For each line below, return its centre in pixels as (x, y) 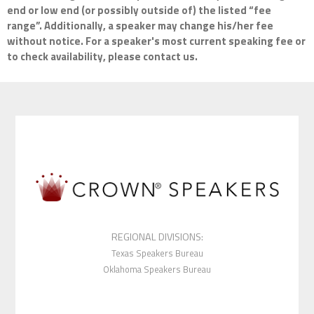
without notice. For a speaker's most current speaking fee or (156, 41)
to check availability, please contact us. (102, 57)
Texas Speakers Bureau (157, 253)
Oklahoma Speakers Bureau (157, 269)
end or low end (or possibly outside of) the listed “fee (139, 11)
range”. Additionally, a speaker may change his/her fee (140, 26)
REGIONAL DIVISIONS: (157, 237)
